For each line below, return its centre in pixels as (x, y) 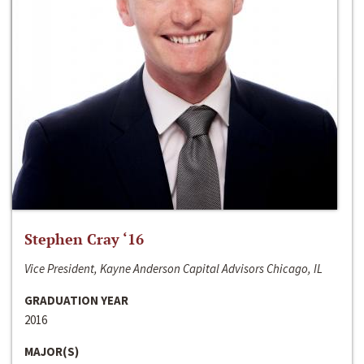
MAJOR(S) (52, 352)
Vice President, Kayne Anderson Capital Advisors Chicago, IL (173, 269)
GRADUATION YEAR (76, 301)
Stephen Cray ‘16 (84, 239)
